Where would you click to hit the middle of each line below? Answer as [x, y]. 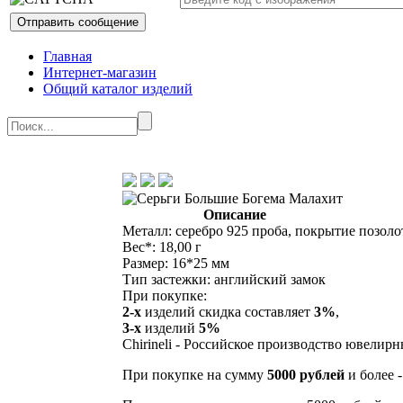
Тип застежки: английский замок [224, 280]
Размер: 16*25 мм [176, 264]
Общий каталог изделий [118, 89]
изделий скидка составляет [228, 312]
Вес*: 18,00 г [162, 247]
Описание [235, 215]
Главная [67, 57]
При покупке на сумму [195, 375]
